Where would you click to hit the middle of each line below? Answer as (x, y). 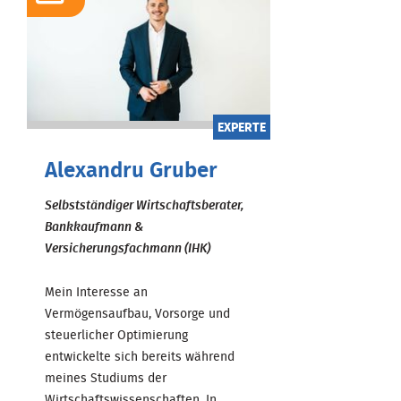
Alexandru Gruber (131, 171)
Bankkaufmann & (94, 227)
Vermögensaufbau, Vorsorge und (137, 314)
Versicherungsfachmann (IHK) (128, 248)
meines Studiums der (106, 378)
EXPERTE (241, 128)
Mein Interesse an (96, 292)
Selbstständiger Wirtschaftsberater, (144, 205)
